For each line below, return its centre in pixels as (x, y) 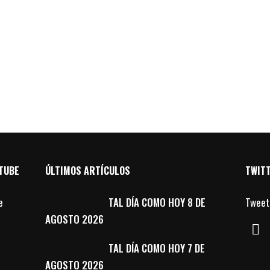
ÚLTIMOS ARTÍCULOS (88, 171)
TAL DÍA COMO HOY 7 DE (157, 248)
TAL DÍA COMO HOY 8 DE (157, 202)
